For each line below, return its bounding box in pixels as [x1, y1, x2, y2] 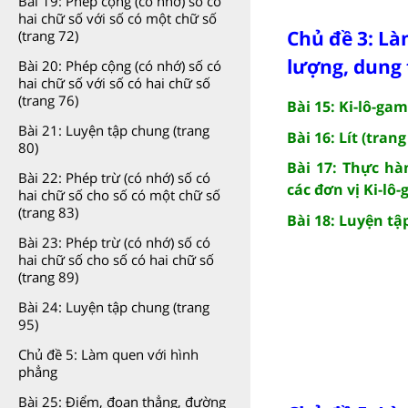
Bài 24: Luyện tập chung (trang [18, 298, 209, 316]
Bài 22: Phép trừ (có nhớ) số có [18, 168, 210, 187]
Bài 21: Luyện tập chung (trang [18, 121, 209, 139]
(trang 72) [18, 26, 78, 45]
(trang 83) [18, 203, 78, 221]
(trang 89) [18, 268, 78, 286]
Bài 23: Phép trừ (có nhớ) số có [18, 233, 210, 251]
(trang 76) [18, 91, 78, 109]
